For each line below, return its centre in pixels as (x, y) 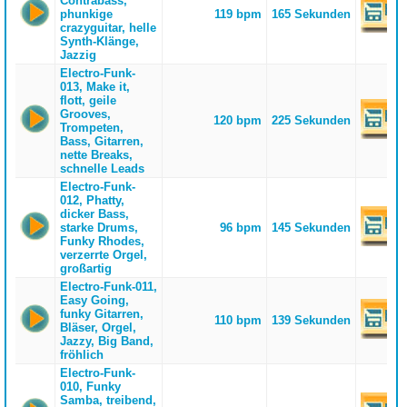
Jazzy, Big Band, (106, 341)
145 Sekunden (312, 228)
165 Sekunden (312, 14)
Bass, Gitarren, (101, 141)
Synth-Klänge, (99, 41)
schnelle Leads (102, 169)
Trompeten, (91, 128)
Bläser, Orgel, (98, 328)
